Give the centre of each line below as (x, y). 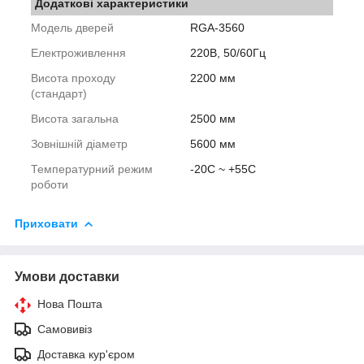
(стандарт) (59, 94)
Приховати (46, 224)
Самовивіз (65, 329)
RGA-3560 (217, 28)
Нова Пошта (70, 303)
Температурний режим (92, 169)
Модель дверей (72, 28)
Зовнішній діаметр (79, 144)
